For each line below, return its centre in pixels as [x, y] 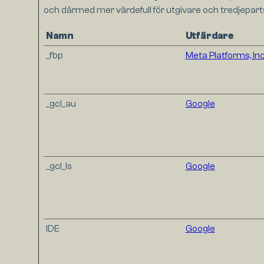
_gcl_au [61, 104]
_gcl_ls [59, 166]
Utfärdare [209, 36]
